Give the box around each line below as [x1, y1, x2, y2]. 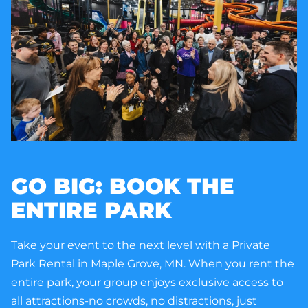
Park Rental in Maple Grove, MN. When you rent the [11, 257, 294, 271]
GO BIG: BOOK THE [11, 173, 234, 200]
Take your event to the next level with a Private [11, 239, 270, 252]
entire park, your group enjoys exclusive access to [11, 276, 283, 289]
